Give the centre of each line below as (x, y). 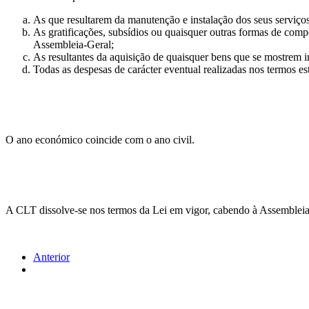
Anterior (51, 257)
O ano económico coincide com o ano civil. (100, 140)
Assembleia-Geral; (73, 45)
